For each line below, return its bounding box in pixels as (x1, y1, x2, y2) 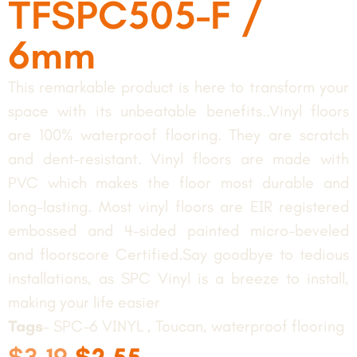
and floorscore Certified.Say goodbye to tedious (8, 245, 349, 264)
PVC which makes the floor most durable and (8, 173, 349, 192)
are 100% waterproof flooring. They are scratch (8, 125, 349, 144)
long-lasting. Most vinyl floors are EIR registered (8, 197, 349, 216)
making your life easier (8, 292, 160, 312)
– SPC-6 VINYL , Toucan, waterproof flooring (43, 316, 344, 335)
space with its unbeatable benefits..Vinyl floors (8, 101, 349, 120)
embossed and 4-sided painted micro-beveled (8, 221, 349, 240)
